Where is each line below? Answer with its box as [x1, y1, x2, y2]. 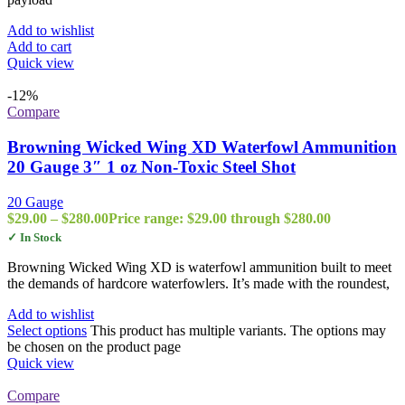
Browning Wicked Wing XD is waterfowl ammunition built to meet [7, 259, 391, 275]
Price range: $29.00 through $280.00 [108, 210, 331, 226]
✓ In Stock [7, 230, 61, 244]
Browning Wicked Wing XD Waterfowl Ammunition [7, 137, 397, 157]
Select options [7, 322, 87, 338]
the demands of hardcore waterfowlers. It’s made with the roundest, [7, 275, 390, 291]
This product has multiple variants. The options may [90, 322, 386, 338]
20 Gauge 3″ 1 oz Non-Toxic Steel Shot [7, 157, 296, 177]
